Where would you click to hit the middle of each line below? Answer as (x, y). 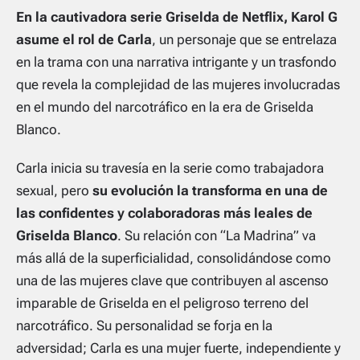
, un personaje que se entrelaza (244, 39)
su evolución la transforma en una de (210, 190)
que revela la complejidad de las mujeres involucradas (178, 84)
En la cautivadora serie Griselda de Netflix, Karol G (177, 16)
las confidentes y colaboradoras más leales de (164, 213)
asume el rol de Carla (84, 39)
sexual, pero (54, 190)
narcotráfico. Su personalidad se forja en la (144, 325)
